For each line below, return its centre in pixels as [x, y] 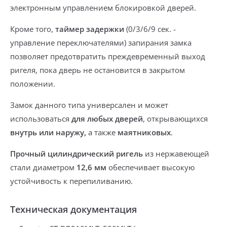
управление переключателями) [68, 43]
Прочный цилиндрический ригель [77, 154]
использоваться [41, 119]
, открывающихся [175, 119]
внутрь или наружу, [49, 132]
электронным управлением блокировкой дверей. [103, 8]
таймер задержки [90, 29]
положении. [33, 84]
